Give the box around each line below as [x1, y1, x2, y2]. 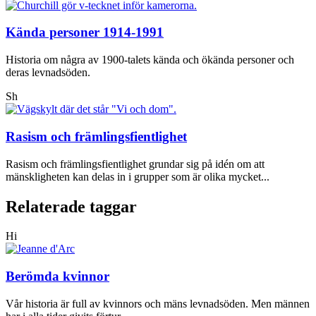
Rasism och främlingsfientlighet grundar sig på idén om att [6, 157, 265, 170]
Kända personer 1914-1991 [6, 25, 164, 40]
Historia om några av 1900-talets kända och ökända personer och [6, 54, 294, 66]
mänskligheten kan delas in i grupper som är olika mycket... [6, 170, 269, 183]
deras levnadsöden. [6, 66, 90, 79]
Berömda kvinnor [6, 269, 109, 284]
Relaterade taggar [6, 197, 137, 216]
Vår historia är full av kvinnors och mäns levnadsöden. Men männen [6, 297, 310, 310]
